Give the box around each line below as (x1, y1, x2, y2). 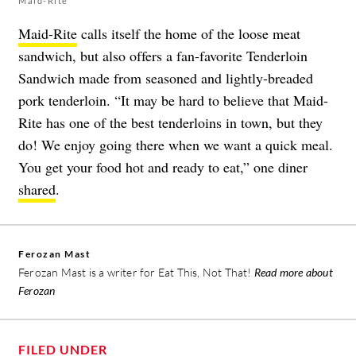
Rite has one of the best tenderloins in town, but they (18, 113, 323, 133)
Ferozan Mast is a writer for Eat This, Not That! (18, 265, 254, 280)
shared (18, 180, 56, 199)
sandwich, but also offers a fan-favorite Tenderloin (18, 46, 308, 66)
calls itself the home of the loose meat (77, 24, 300, 44)
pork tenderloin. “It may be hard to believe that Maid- (18, 91, 328, 110)
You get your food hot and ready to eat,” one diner (18, 157, 308, 177)
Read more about (253, 265, 333, 280)
